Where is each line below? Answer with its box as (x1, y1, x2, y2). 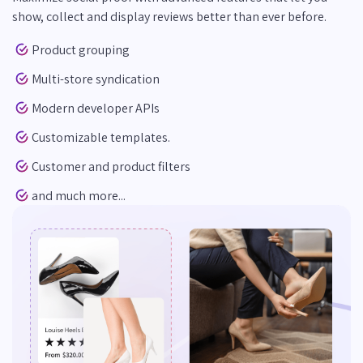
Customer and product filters (32, 157, 190, 175)
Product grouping (32, 41, 130, 58)
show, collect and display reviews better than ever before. (12, 8, 327, 26)
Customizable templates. (32, 128, 170, 146)
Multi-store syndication (32, 70, 160, 88)
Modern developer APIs (32, 99, 160, 117)
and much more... (32, 186, 126, 204)
